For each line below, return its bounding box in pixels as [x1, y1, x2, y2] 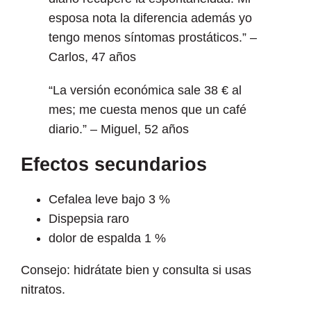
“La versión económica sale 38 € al [49, 83, 242, 98]
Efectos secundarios [21, 153, 207, 175]
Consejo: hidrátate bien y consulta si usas [21, 263, 251, 278]
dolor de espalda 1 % [49, 231, 166, 246]
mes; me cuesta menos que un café [49, 103, 246, 117]
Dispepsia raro [49, 212, 129, 226]
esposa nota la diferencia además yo [49, 11, 252, 26]
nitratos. [21, 283, 65, 297]
